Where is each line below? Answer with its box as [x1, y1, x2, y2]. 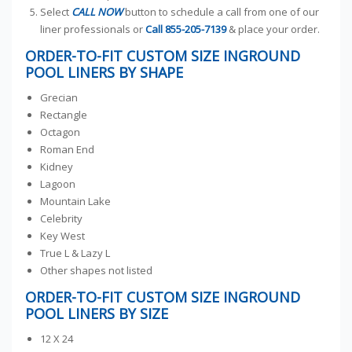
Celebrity [40, 211, 83, 226]
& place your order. [226, 22, 321, 37]
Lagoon [40, 177, 76, 192]
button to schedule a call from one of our [125, 5, 320, 20]
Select [40, 5, 70, 20]
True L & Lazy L [40, 246, 111, 261]
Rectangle [40, 108, 88, 123]
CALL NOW [69, 5, 126, 20]
